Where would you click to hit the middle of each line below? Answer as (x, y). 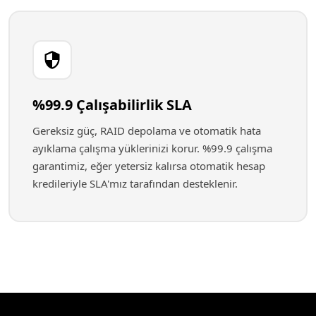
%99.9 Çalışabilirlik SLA (112, 105)
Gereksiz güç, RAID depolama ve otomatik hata (147, 130)
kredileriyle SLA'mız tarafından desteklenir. (135, 183)
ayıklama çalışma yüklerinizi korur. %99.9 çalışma (152, 148)
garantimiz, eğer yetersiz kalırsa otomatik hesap (149, 166)
